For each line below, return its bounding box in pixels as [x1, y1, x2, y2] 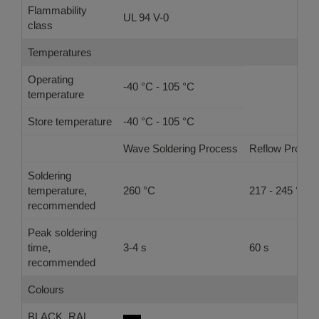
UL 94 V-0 [123, 11, 169, 23]
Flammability [28, 4, 87, 16]
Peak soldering [28, 226, 97, 239]
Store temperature [28, 115, 112, 127]
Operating [28, 73, 73, 85]
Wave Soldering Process [123, 142, 238, 155]
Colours [28, 283, 64, 296]
